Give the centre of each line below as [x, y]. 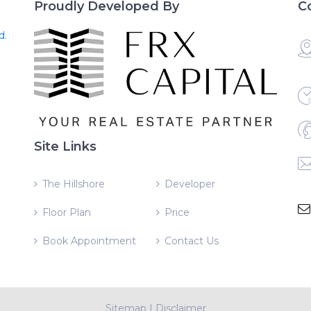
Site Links [65, 146]
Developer [190, 184]
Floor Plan [67, 212]
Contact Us [191, 241]
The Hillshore [74, 184]
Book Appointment [89, 241]
